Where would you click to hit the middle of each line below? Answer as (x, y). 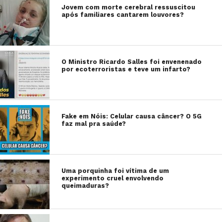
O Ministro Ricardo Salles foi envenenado (132, 62)
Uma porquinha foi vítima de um (115, 171)
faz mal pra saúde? (94, 124)
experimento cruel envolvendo (113, 178)
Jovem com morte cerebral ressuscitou (129, 7)
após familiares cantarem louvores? (123, 15)
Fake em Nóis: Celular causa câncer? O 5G (132, 116)
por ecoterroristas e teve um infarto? (126, 69)
